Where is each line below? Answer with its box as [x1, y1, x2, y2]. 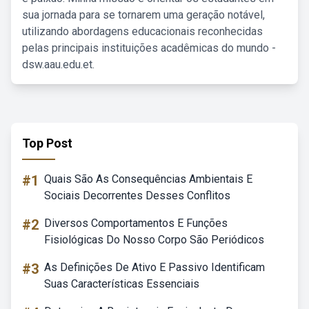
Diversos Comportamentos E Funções [44, 217, 228, 230]
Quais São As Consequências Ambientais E [44, 172, 252, 186]
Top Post [22, 136, 72, 150]
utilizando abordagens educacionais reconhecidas [22, 25, 263, 38]
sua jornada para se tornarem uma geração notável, [22, 8, 265, 21]
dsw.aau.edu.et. [22, 58, 94, 71]
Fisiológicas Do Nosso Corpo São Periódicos [44, 233, 264, 246]
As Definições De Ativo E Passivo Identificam [44, 261, 265, 274]
